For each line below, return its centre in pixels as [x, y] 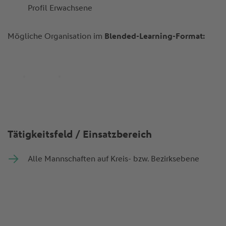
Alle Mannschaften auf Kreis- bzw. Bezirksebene [114, 158]
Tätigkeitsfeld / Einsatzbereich [79, 134]
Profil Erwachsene [61, 8]
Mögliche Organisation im [56, 36]
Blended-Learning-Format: [154, 36]
